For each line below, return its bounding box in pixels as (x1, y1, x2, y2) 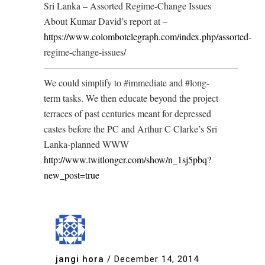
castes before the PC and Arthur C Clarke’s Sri (44, 122, 217, 135)
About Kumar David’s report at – (44, 15, 167, 28)
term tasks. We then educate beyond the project (44, 92, 218, 105)
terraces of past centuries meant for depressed (44, 107, 211, 120)
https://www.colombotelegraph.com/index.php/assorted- (44, 30, 251, 43)
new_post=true (44, 169, 99, 182)
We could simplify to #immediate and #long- (44, 76, 209, 89)
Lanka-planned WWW (44, 138, 129, 151)
